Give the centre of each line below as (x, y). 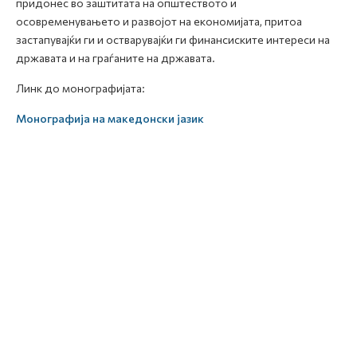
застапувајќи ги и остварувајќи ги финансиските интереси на (173, 40)
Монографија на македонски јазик (110, 119)
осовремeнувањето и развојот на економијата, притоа (159, 22)
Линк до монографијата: (80, 88)
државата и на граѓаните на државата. (116, 58)
